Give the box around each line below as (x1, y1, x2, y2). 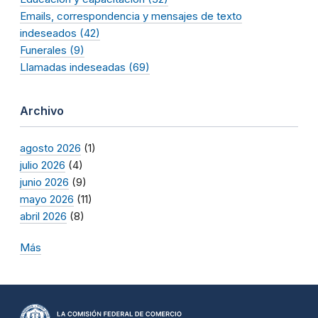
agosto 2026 (20, 141, 81, 155)
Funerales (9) (20, 43, 84, 57)
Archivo (20, 103, 64, 118)
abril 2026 (20, 209, 67, 223)
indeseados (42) (20, 26, 100, 40)
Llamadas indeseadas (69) (20, 60, 150, 74)
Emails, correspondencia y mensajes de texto (20, 9, 242, 23)
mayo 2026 (20, 192, 74, 206)
